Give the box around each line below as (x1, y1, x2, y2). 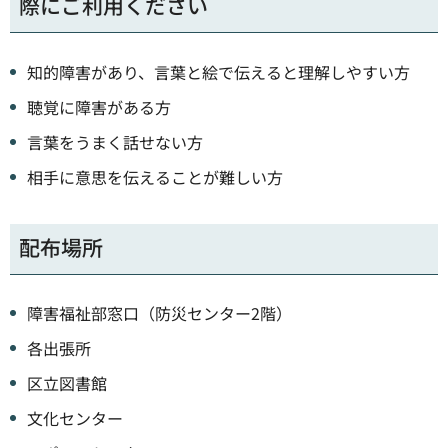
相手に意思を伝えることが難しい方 (27, 164, 283, 189)
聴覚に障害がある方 (27, 94, 171, 119)
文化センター (27, 405, 123, 430)
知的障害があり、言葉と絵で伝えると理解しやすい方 (27, 59, 410, 84)
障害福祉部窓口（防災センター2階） (27, 300, 292, 325)
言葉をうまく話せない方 (27, 129, 203, 154)
